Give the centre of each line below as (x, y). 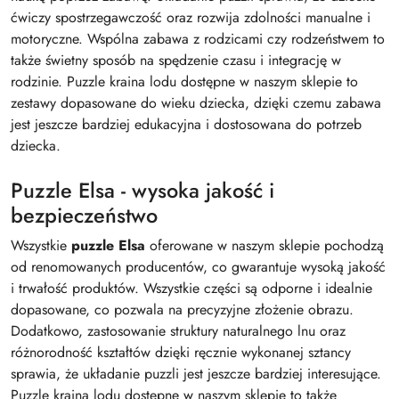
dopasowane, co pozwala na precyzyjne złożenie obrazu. (182, 309)
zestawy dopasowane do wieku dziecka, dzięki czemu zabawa (196, 102)
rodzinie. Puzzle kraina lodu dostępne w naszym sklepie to (184, 81)
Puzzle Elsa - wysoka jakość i (142, 190)
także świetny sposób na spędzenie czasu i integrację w (176, 60)
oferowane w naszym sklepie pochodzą (265, 245)
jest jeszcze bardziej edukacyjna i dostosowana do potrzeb (186, 124)
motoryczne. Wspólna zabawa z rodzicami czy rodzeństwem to (198, 38)
